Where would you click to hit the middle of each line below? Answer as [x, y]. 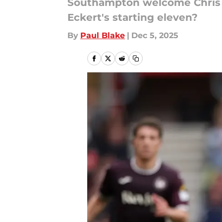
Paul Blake [103, 35]
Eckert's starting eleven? [133, 17]
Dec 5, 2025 [155, 35]
